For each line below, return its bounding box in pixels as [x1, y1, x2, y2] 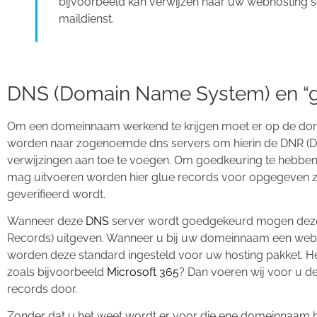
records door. [7, 282, 77, 296]
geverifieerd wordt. [7, 187, 105, 201]
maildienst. [59, 12, 114, 26]
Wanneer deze [7, 214, 86, 228]
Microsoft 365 [107, 265, 179, 279]
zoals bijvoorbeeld [7, 265, 107, 279]
